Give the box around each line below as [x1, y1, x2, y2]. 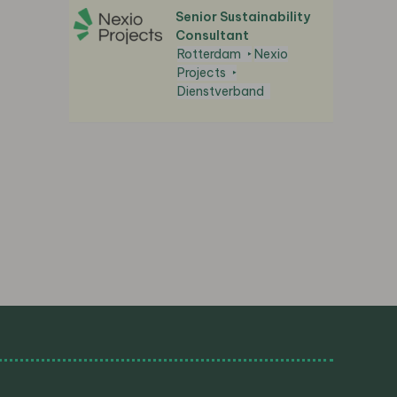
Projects [177, 65, 226, 81]
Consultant [175, 27, 249, 43]
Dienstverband [177, 83, 264, 99]
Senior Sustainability [175, 9, 310, 25]
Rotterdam [177, 46, 241, 62]
